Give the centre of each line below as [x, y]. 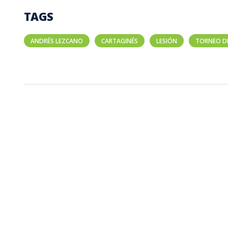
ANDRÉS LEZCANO [57, 41]
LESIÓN [167, 41]
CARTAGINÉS [120, 41]
